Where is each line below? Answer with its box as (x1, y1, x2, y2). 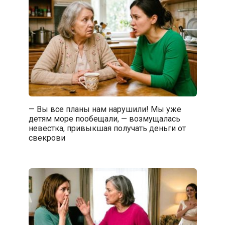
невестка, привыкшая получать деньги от (28, 124, 186, 134)
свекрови (28, 133, 65, 143)
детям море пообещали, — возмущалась (28, 114, 180, 124)
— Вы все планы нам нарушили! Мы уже (28, 104, 181, 115)
